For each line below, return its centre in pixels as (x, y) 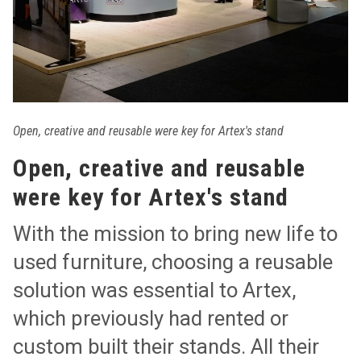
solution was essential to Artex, (155, 290)
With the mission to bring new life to (176, 234)
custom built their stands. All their (166, 347)
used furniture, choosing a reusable (173, 262)
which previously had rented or (151, 319)
